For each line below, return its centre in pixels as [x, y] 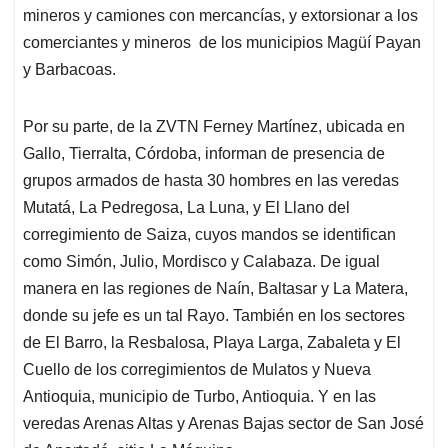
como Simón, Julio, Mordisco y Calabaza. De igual [201, 262]
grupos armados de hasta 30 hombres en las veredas [211, 181]
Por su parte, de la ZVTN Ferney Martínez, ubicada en [214, 127]
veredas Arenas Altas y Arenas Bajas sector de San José [223, 424]
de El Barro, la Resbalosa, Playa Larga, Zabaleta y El [212, 343]
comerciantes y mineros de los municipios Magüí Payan [222, 43]
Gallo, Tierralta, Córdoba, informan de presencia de [204, 154]
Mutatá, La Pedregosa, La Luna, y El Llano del [186, 208]
